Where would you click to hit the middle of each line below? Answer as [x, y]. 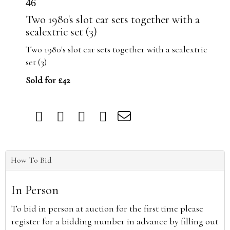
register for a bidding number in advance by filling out [115, 221]
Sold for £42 [48, 80]
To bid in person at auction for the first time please [107, 208]
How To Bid [31, 160]
